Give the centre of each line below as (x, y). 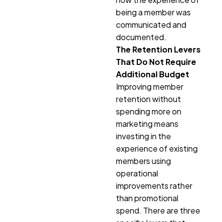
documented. (141, 37)
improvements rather (154, 186)
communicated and (151, 25)
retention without (148, 99)
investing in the (143, 136)
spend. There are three (158, 211)
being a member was (153, 12)
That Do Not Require (156, 62)
